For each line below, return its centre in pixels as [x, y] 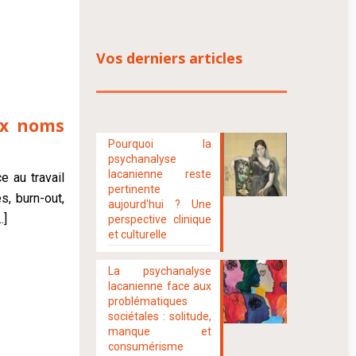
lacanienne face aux [160, 286]
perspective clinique [160, 219]
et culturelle [138, 234]
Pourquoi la [160, 144]
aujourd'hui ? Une [160, 204]
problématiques [148, 301]
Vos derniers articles [170, 58]
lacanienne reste [160, 174]
